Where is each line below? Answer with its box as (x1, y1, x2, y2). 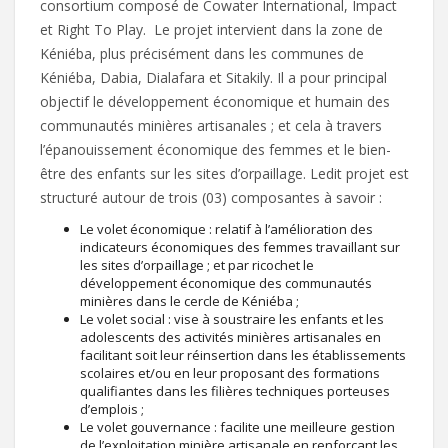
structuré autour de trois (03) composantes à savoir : (40, 187, 382, 207)
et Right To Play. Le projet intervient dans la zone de (40, 19, 383, 39)
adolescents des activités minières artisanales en (80, 327, 381, 346)
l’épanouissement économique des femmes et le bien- (40, 139, 391, 159)
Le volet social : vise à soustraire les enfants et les (80, 309, 384, 328)
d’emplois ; (80, 399, 144, 418)
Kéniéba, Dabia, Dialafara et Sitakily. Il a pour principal (40, 67, 387, 87)
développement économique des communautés (80, 273, 372, 292)
